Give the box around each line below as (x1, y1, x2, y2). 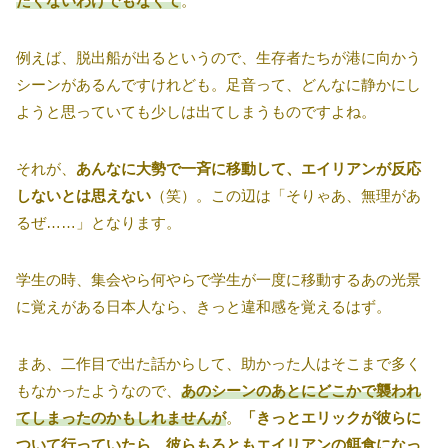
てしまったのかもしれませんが (16, 409, 226, 427)
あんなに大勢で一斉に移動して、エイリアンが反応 (76, 160, 421, 178)
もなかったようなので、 (16, 382, 181, 400)
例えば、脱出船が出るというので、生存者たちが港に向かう (16, 49, 421, 67)
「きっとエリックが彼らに (241, 409, 421, 427)
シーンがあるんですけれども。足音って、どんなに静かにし (16, 76, 421, 94)
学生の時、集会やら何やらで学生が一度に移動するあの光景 (16, 271, 421, 289)
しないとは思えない (16, 187, 151, 205)
